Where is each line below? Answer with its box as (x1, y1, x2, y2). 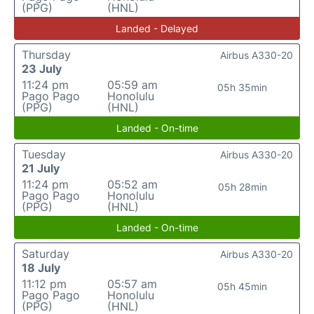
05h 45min (217, 280, 268, 292)
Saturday (22, 247, 69, 261)
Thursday (22, 48, 71, 62)
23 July (22, 62, 62, 76)
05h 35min (217, 81, 268, 93)
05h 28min (217, 181, 267, 193)
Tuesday (22, 147, 66, 161)
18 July (22, 261, 60, 275)
